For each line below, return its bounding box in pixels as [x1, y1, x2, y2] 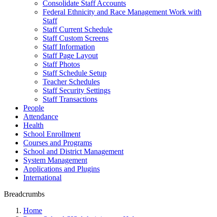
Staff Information [43, 43, 95, 51]
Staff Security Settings [43, 86, 110, 94]
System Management [23, 156, 87, 164]
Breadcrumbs [4, 190, 45, 198]
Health [23, 121, 44, 129]
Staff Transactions [43, 95, 97, 103]
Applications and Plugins [23, 165, 100, 173]
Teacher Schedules [43, 77, 100, 86]
